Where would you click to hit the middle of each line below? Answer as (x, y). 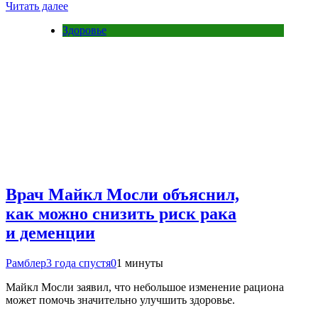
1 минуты (140, 263)
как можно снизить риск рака (121, 213)
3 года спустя (78, 263)
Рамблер (26, 263)
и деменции (50, 232)
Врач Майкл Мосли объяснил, (122, 194)
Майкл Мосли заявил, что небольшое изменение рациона (145, 287)
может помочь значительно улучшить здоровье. (120, 300)
